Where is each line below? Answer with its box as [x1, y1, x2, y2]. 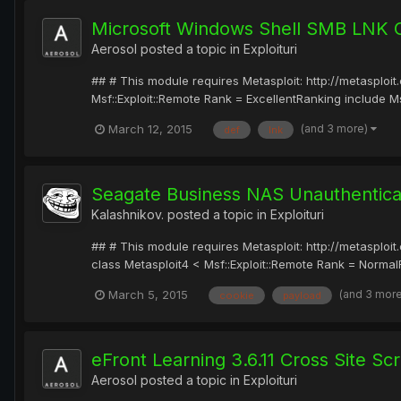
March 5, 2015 [108, 286, 188, 302]
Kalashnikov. [91, 206, 164, 222]
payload [283, 288, 321, 302]
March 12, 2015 [108, 122, 192, 137]
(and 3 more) [301, 121, 371, 135]
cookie [219, 288, 254, 302]
